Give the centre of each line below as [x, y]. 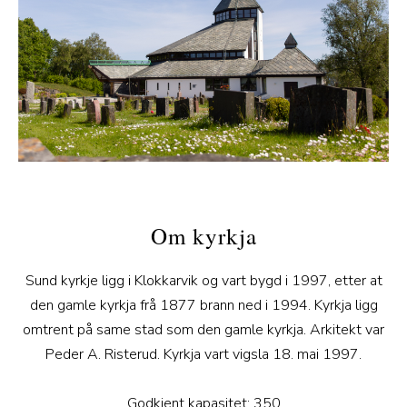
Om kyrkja [203, 235]
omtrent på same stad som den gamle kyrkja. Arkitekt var [203, 329]
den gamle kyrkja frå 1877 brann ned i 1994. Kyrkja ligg [203, 305]
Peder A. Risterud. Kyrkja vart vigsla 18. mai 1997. [203, 354]
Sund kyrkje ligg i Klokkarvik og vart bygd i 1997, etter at [203, 280]
